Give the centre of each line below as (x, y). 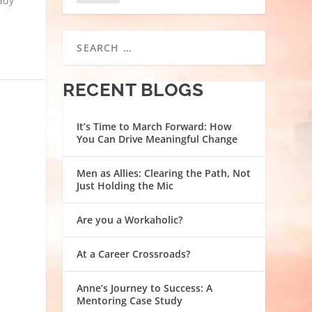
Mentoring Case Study (130, 301)
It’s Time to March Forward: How (154, 127)
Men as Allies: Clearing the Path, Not (164, 173)
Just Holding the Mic (125, 186)
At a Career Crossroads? (134, 254)
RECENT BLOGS (133, 90)
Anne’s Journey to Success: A (145, 288)
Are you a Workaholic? (130, 220)
